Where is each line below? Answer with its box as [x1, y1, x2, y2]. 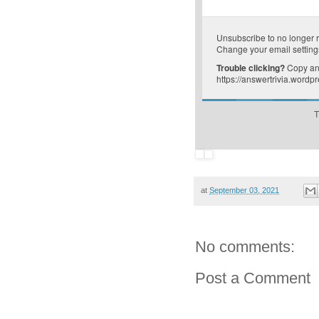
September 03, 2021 [209, 186, 279, 195]
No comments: [195, 238, 295, 256]
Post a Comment [195, 269, 310, 288]
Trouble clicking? [216, 61, 285, 75]
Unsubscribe [216, 31, 266, 44]
